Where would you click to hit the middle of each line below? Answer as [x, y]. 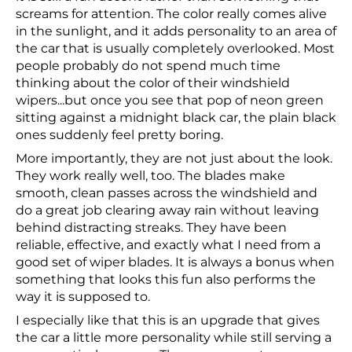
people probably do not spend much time [148, 66]
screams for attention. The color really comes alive [171, 14]
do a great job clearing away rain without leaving [167, 211]
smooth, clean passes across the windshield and [167, 193]
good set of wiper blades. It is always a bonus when [175, 262]
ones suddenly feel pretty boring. [119, 135]
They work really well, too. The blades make [150, 176]
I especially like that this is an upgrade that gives [168, 321]
